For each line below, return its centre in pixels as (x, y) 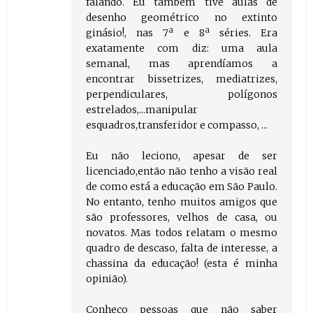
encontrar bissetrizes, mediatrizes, (182, 79)
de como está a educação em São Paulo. (182, 187)
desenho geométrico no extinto (182, 18)
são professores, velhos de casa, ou (182, 218)
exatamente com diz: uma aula (182, 49)
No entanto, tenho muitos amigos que (182, 202)
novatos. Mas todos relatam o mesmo (182, 233)
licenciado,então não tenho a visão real (182, 172)
